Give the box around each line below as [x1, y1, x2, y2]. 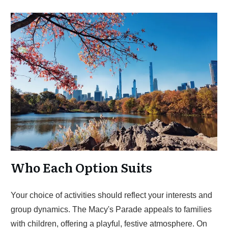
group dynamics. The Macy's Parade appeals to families [11, 205, 212, 214]
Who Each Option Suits [11, 158, 152, 176]
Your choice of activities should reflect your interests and [11, 191, 212, 199]
